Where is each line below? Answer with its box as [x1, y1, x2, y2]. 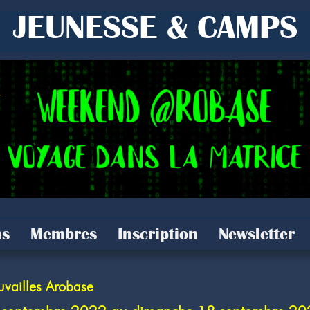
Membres [30, 226, 97, 242]
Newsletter [218, 226, 295, 242]
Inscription [117, 226, 198, 242]
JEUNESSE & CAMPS [12, 10, 298, 44]
